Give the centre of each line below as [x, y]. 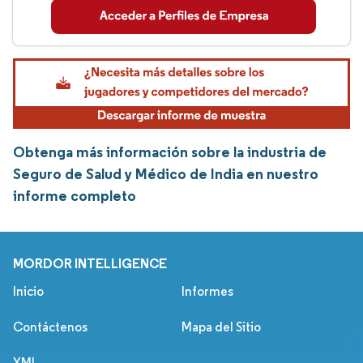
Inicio [28, 292]
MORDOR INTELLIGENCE [90, 264]
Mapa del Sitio [221, 327]
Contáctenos [50, 327]
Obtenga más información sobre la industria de [170, 152]
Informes [207, 292]
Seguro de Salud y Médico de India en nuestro [166, 174]
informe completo [75, 196]
